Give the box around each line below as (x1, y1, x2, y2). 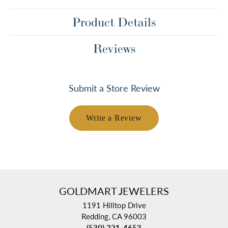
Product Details (72, 14, 156, 31)
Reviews (93, 41, 135, 57)
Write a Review (86, 113, 142, 123)
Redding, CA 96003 (81, 211, 147, 222)
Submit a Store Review (68, 81, 160, 95)
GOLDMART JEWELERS (59, 184, 169, 198)
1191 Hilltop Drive (82, 199, 146, 211)
